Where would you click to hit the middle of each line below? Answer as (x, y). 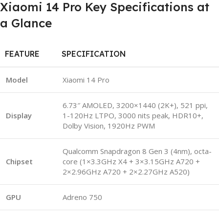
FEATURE (22, 54)
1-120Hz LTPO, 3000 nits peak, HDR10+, (133, 115)
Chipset (19, 161)
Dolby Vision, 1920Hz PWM (109, 125)
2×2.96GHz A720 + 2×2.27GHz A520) (126, 171)
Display (19, 115)
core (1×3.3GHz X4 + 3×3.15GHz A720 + (131, 161)
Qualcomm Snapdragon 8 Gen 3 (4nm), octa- (137, 151)
